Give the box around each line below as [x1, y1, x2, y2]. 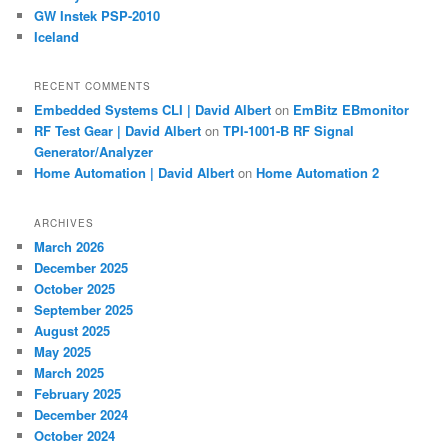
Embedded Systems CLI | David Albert [34, 100, 272, 120]
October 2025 [34, 278, 116, 298]
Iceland [34, 26, 80, 46]
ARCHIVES [34, 215, 95, 230]
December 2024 [34, 404, 129, 424]
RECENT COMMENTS [34, 79, 152, 94]
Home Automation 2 [256, 163, 380, 183]
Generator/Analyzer [34, 142, 154, 162]
